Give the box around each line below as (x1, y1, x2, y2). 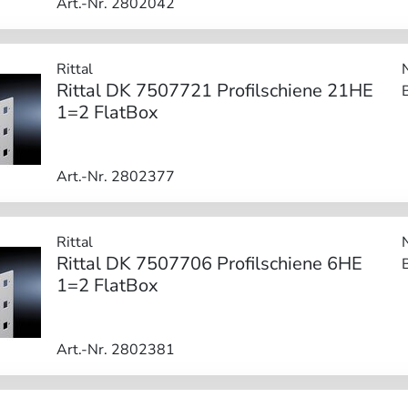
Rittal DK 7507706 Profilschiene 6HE (56, 250, 362, 276)
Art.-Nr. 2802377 (56, 166, 175, 187)
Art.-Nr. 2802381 (56, 339, 175, 360)
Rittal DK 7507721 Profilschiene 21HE (56, 77, 373, 103)
